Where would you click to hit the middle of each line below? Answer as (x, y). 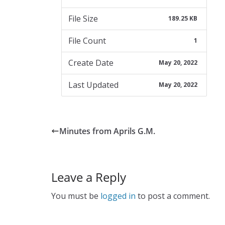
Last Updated (93, 85)
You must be (76, 196)
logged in (118, 196)
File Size (83, 19)
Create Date (91, 63)
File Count (87, 41)
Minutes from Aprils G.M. (107, 131)
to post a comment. (173, 196)
